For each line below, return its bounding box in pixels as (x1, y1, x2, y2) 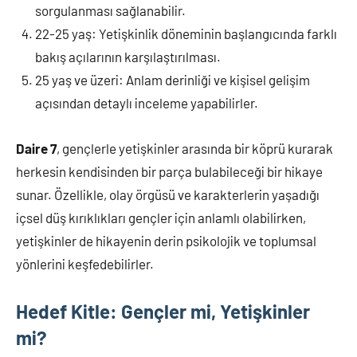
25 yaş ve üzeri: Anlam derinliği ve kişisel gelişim (35, 72, 310, 88)
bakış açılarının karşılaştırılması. (35, 49, 221, 65)
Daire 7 (16, 140, 57, 156)
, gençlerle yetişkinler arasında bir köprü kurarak (57, 140, 333, 156)
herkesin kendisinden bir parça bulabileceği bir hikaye (16, 163, 323, 179)
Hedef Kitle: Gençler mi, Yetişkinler (16, 300, 310, 323)
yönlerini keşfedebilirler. (16, 256, 154, 272)
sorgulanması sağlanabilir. (35, 2, 186, 18)
